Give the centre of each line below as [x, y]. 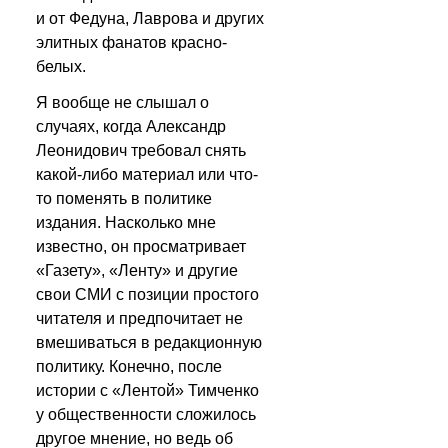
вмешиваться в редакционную [149, 342]
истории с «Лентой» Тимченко [147, 390]
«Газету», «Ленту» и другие [137, 270]
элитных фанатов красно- [131, 42]
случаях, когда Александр [131, 126]
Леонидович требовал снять [141, 150]
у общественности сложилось [146, 414]
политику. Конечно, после [129, 366]
